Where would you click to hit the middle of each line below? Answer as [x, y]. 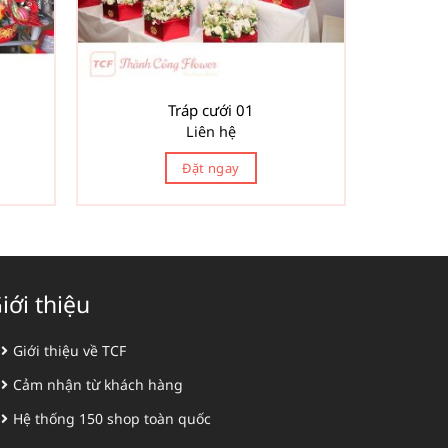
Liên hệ [211, 131]
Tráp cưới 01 [211, 110]
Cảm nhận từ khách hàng [98, 384]
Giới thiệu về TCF [69, 350]
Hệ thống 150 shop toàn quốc [112, 418]
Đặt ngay [211, 167]
